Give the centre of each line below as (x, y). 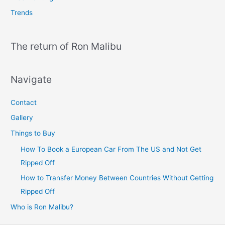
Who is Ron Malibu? (42, 207)
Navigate (31, 79)
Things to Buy (33, 133)
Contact (24, 103)
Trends (22, 13)
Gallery (22, 118)
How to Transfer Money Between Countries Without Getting (117, 178)
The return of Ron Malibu (66, 46)
